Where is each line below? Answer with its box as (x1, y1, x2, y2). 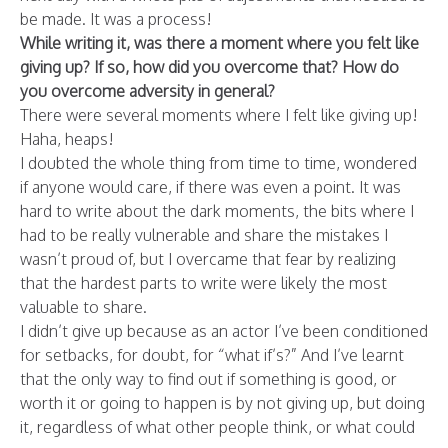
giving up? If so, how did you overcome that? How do (20, 57, 399, 78)
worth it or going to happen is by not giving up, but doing (20, 393, 425, 414)
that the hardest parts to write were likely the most (20, 273, 387, 294)
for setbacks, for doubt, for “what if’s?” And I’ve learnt (20, 345, 404, 366)
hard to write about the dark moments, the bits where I (20, 201, 414, 222)
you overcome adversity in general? (20, 81, 275, 102)
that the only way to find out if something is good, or (20, 369, 397, 390)
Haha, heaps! (20, 129, 114, 150)
